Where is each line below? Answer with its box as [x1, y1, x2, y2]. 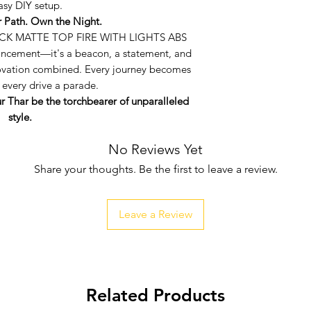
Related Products [86, 285, 225, 305]
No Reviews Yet [108, 141, 203, 158]
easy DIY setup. [232, 89, 307, 103]
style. [8, 110, 32, 124]
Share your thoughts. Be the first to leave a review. [33, 162, 278, 176]
